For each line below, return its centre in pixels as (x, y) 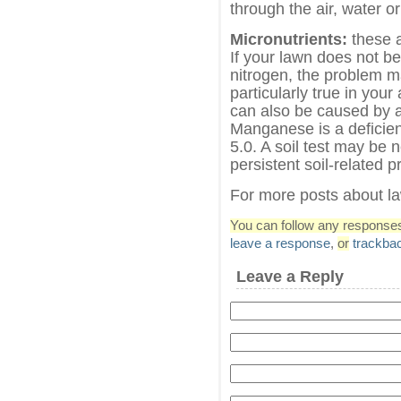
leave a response (280, 244)
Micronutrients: (289, 40)
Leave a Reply (290, 277)
